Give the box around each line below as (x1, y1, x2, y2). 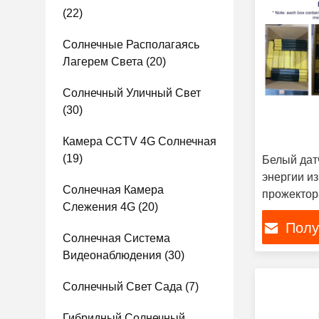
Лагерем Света (63, 56, 143, 68)
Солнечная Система (63, 232, 170, 244)
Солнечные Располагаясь (63, 38, 199, 51)
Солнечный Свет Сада (63, 281, 182, 293)
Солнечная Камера (63, 184, 164, 196)
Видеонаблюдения (63, 249, 162, 261)
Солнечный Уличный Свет (63, 87, 201, 99)
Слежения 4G (63, 201, 135, 213)
